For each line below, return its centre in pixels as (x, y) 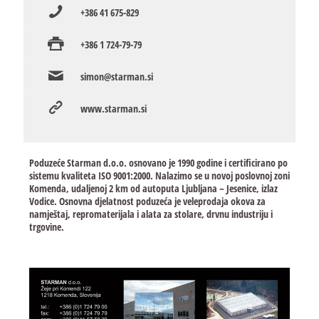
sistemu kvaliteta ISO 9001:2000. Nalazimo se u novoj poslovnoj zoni (159, 175)
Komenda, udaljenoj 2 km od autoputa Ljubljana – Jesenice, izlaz (153, 188)
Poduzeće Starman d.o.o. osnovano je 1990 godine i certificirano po (158, 162)
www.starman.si (114, 108)
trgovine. (46, 226)
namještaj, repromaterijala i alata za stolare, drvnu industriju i (151, 214)
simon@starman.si (117, 76)
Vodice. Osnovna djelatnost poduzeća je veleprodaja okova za (147, 201)
